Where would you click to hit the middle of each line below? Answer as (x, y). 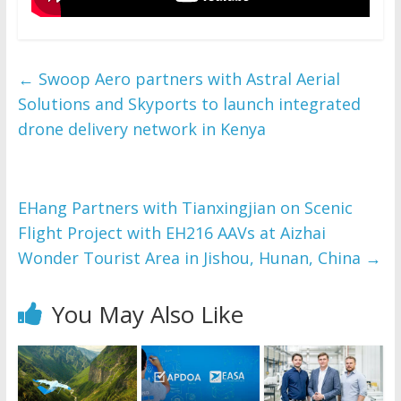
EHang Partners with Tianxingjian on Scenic (185, 207)
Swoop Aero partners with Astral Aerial (187, 78)
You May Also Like (147, 314)
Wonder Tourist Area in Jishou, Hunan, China (191, 257)
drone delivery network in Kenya (141, 128)
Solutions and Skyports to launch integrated (189, 103)
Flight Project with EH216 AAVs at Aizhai (171, 232)
